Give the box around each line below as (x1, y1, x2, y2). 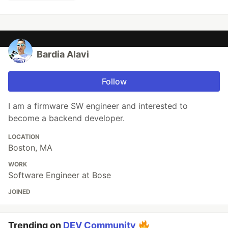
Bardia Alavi (37, 48, 89, 60)
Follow (101, 76, 127, 87)
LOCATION (8, 132, 40, 140)
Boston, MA (8, 142, 52, 153)
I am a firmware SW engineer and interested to (8, 100, 188, 111)
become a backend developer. (8, 112, 125, 123)
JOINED (8, 187, 31, 195)
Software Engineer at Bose (8, 169, 111, 180)
